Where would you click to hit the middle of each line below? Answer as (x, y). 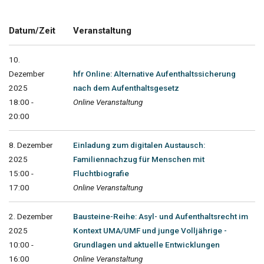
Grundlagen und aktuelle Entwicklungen (146, 244)
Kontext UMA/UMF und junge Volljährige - (150, 230)
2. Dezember (31, 216)
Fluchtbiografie (101, 173)
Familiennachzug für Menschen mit (139, 159)
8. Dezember (31, 145)
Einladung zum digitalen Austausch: (139, 145)
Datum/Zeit (32, 30)
